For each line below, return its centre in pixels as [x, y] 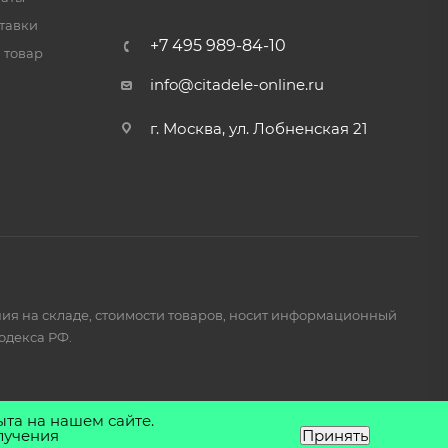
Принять [335, 435]
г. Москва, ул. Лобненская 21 [258, 128]
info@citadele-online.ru [236, 84]
